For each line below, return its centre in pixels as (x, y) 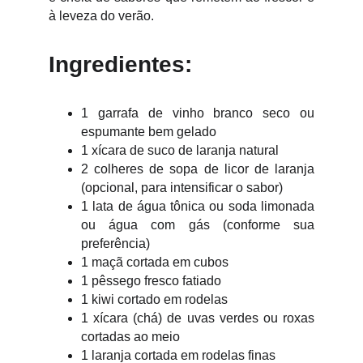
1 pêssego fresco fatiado (151, 281)
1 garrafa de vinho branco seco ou (198, 113)
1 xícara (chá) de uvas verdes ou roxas (198, 318)
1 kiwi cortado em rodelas (154, 299)
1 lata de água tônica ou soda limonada (198, 206)
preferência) (115, 243)
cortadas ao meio (130, 337)
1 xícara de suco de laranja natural (180, 150)
